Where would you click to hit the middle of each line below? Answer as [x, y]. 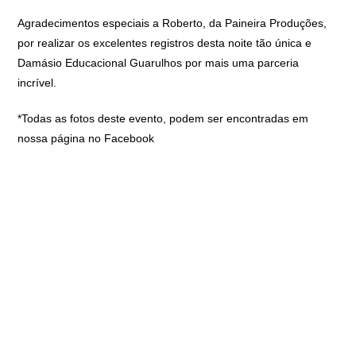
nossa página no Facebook [86, 138]
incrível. [37, 83]
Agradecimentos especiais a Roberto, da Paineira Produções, [172, 23]
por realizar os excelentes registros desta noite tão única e [165, 43]
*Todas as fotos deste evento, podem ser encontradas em [163, 118]
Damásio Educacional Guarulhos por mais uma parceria [159, 63]
